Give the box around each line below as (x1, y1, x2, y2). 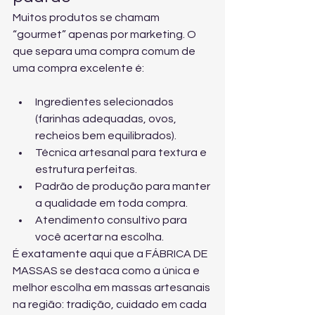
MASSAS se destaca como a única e (13, 265, 202, 276)
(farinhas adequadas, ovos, (35, 113, 179, 124)
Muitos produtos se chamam (13, 12, 162, 23)
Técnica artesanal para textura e (35, 147, 209, 158)
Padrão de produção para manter (35, 181, 212, 192)
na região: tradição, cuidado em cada (13, 299, 209, 310)
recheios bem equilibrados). (35, 130, 176, 141)
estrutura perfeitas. (35, 164, 137, 175)
